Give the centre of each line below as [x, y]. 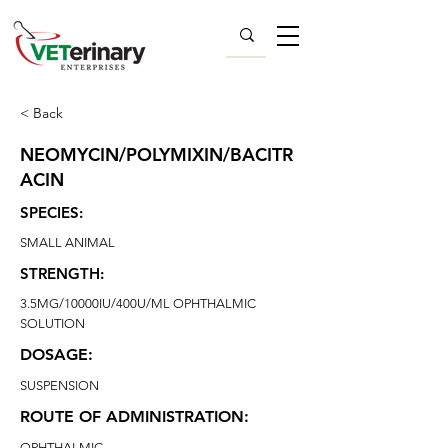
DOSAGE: [56, 354]
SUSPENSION [59, 385]
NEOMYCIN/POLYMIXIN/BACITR [156, 154]
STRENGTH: [62, 273]
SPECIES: [51, 212]
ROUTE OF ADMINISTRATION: [134, 416]
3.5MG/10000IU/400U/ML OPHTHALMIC [138, 303]
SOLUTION [52, 323]
